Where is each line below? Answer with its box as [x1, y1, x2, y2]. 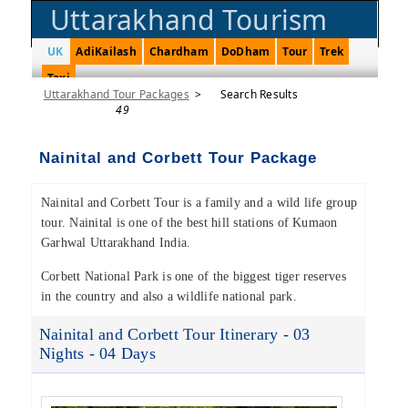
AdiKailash [76, 44, 137, 59]
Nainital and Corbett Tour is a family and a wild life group [41, 196, 358, 209]
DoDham [220, 44, 270, 59]
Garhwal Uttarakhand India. [41, 236, 191, 250]
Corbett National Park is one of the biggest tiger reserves [41, 270, 346, 283]
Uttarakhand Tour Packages [43, 87, 189, 102]
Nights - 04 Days [39, 344, 156, 362]
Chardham [148, 44, 209, 59]
